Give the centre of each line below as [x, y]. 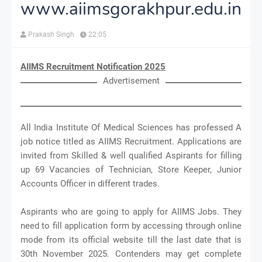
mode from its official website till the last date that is [131, 239]
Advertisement [131, 80]
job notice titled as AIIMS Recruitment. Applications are [131, 141]
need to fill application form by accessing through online [131, 225]
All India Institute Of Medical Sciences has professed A [131, 127]
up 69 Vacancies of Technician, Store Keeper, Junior [131, 169]
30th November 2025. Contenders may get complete [131, 254]
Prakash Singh [51, 34]
